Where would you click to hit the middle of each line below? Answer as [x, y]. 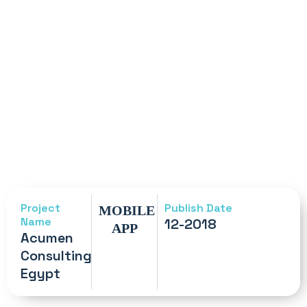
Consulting [56, 255]
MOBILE [127, 210]
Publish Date [199, 208]
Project [40, 208]
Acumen [47, 237]
